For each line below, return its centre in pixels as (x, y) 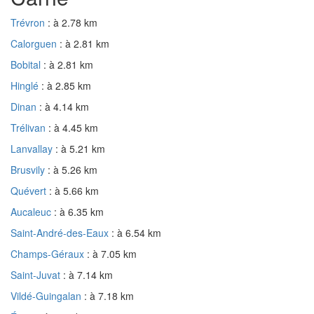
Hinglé (26, 85)
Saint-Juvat (37, 274)
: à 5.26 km (73, 169)
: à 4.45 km (73, 127)
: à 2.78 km (73, 22)
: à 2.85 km (66, 85)
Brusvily (29, 169)
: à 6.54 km (136, 232)
